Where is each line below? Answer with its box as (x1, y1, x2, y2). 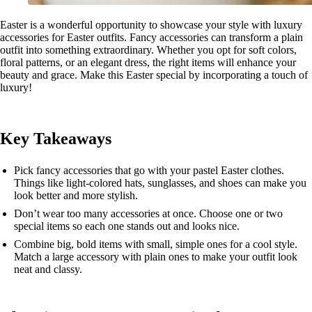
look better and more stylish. (14, 189, 138, 201)
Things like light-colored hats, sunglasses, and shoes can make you (14, 177, 306, 189)
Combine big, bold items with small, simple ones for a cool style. (14, 238, 297, 250)
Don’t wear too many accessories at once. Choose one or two (14, 208, 283, 219)
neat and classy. (14, 263, 82, 275)
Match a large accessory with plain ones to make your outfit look (14, 251, 297, 263)
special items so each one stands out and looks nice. (14, 220, 240, 232)
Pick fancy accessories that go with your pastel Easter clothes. (14, 164, 284, 176)
